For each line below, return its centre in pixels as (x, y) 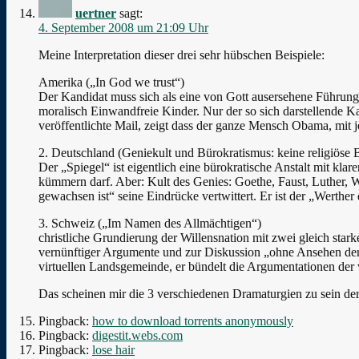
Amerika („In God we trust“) (111, 82)
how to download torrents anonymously (193, 321)
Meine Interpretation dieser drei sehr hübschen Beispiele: (182, 54)
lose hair (113, 349)
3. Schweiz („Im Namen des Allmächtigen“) (150, 223)
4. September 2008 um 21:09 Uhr (123, 27)
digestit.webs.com (137, 335)
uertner (96, 13)
